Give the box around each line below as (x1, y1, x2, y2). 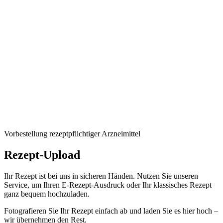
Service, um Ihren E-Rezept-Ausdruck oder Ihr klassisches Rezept (4, 180, 212, 189)
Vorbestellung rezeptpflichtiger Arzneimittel (4, 129, 140, 138)
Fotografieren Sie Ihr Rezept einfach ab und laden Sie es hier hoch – (4, 206, 218, 215)
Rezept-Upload (4, 148, 80, 161)
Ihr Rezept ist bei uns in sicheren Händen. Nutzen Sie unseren (4, 171, 198, 180)
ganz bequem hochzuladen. (4, 189, 90, 198)
